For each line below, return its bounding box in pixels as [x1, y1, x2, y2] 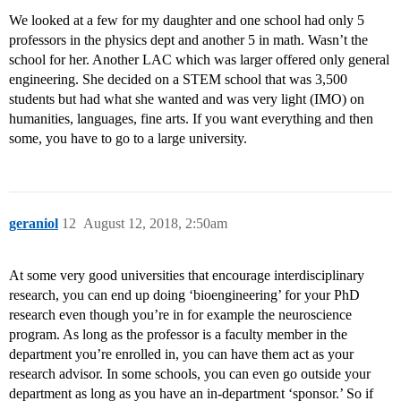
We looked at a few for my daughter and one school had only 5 [9, 13, 364, 29]
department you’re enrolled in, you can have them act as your [9, 346, 354, 363]
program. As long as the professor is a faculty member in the [9, 327, 347, 343]
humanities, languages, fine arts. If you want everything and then [9, 111, 373, 127]
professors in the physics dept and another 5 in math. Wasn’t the [9, 32, 368, 48]
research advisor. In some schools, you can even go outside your [9, 366, 371, 382]
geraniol [9, 216, 58, 232]
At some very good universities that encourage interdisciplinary [9, 268, 364, 284]
